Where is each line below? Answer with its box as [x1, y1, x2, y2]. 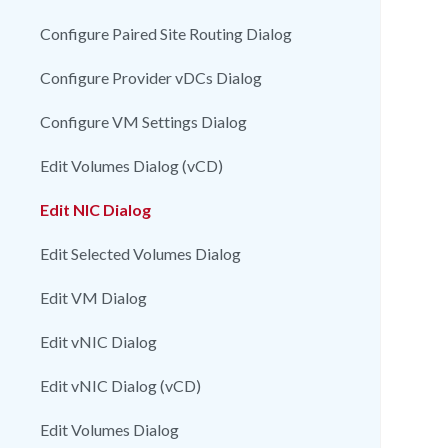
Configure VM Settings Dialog [40, 112, 247, 131]
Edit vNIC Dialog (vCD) [40, 376, 201, 395]
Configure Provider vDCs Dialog [40, 68, 262, 87]
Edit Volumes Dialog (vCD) [40, 156, 223, 175]
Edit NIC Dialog [40, 200, 151, 219]
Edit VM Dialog [40, 288, 147, 307]
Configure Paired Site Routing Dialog [40, 24, 292, 43]
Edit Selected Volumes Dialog [40, 244, 241, 263]
